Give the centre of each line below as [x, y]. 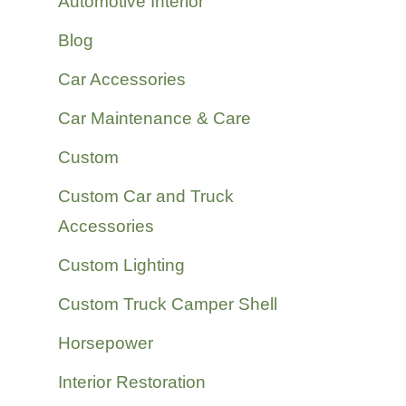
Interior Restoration [131, 382]
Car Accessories [121, 79]
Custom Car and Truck [145, 196]
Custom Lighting [121, 265]
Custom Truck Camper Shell [167, 304]
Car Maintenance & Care [154, 118]
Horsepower [105, 343]
